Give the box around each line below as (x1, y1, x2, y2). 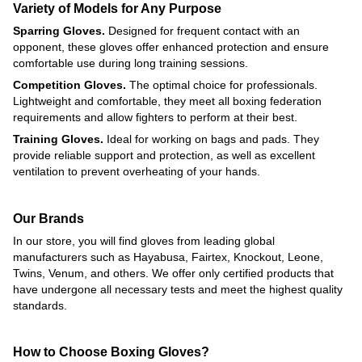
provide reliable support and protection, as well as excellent (13, 148, 315, 162)
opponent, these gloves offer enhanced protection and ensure (13, 40, 329, 53)
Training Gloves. (13, 132, 103, 145)
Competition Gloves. (13, 78, 126, 91)
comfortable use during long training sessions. (13, 56, 248, 69)
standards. (13, 298, 67, 312)
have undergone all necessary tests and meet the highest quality (13, 282, 343, 296)
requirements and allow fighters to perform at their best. (13, 110, 297, 124)
